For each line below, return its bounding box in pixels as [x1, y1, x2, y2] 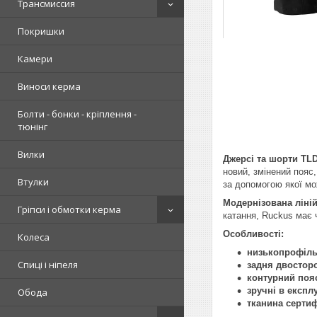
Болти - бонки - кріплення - [18, 108, 137, 120]
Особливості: [223, 228, 284, 239]
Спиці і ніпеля [18, 258, 78, 271]
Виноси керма [18, 80, 81, 93]
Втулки [18, 175, 49, 188]
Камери [18, 52, 52, 65]
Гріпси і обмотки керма [18, 203, 121, 216]
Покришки [18, 25, 64, 38]
